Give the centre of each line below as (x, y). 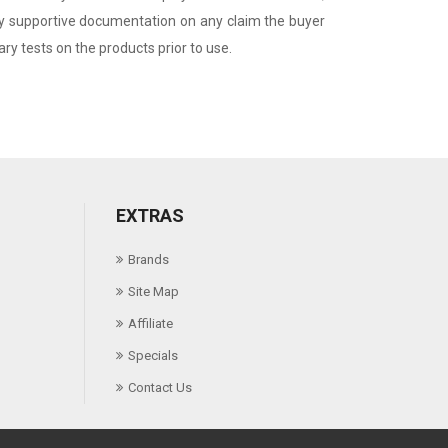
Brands (148, 260)
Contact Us (159, 388)
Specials (152, 356)
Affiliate (150, 324)
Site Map (153, 292)
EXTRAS (149, 216)
